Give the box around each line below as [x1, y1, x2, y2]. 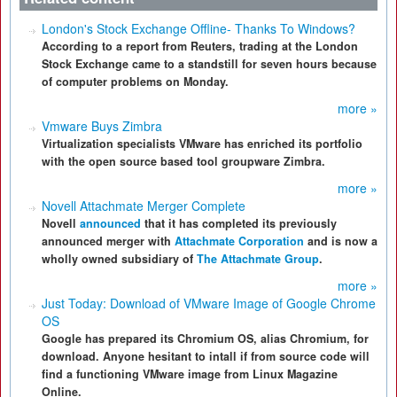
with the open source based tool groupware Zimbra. [42, 153, 325, 169]
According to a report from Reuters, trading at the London [42, 38, 358, 54]
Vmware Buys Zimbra [42, 117, 162, 135]
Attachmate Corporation [175, 233, 304, 249]
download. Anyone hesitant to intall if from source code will [42, 348, 370, 364]
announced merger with [42, 233, 175, 249]
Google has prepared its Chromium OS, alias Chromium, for [42, 331, 369, 346]
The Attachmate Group [197, 251, 319, 267]
